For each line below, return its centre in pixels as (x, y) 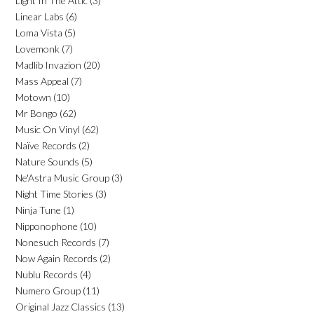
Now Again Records (56, 258)
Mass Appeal (42, 81)
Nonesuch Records (56, 242)
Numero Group (48, 290)
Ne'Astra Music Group (62, 177)
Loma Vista (39, 32)
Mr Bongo (36, 113)
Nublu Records (47, 274)
